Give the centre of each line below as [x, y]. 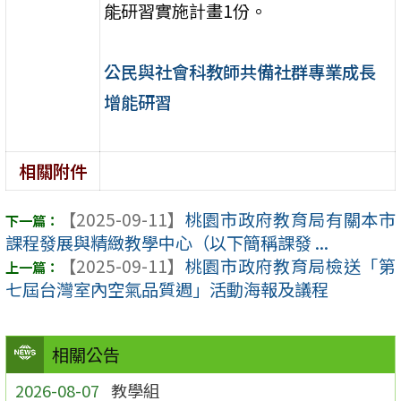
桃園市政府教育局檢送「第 [290, 266]
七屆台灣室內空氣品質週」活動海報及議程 [167, 290]
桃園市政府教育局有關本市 [290, 220]
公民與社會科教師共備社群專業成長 [240, 71]
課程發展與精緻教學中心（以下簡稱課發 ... [167, 243]
